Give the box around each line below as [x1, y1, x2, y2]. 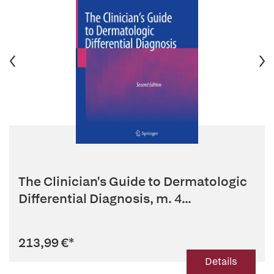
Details [205, 255, 237, 268]
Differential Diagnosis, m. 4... [18, 190, 191, 207]
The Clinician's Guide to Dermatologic [18, 173, 247, 190]
